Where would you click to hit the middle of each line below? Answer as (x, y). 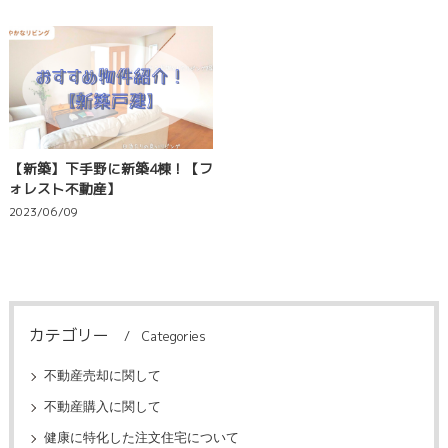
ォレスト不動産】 (64, 188)
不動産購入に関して (102, 407)
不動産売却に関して (102, 376)
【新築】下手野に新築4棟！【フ (110, 168)
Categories (173, 336)
